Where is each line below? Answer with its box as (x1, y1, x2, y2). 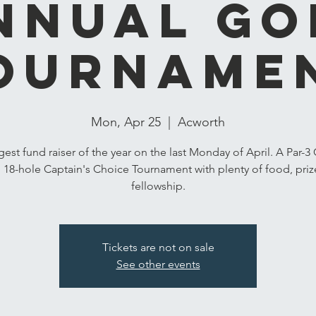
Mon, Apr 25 (91, 114, 161, 130)
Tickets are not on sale (102, 241, 214, 254)
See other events (116, 257, 200, 271)
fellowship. (130, 179, 186, 193)
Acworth (178, 114, 225, 130)
